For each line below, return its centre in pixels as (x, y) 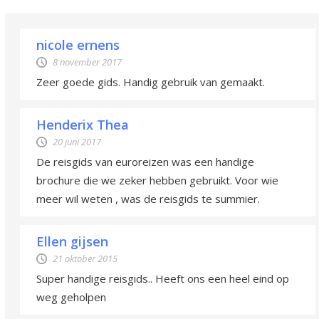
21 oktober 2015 (85, 259)
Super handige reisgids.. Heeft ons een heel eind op (163, 279)
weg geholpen (71, 297)
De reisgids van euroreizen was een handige (145, 162)
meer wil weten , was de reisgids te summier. (148, 199)
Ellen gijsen (72, 242)
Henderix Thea (83, 125)
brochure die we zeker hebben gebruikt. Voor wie (157, 181)
